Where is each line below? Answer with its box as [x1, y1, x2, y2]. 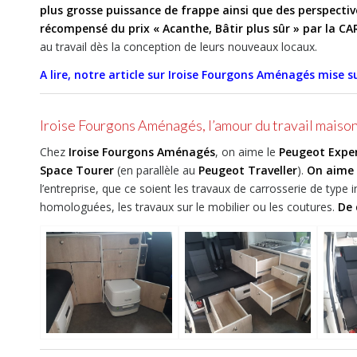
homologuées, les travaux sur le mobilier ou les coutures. [40, 198, 338, 214]
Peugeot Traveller [195, 162, 297, 178]
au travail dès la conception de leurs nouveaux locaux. [40, 38, 317, 54]
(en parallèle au [114, 162, 195, 178]
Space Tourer [40, 162, 114, 178]
